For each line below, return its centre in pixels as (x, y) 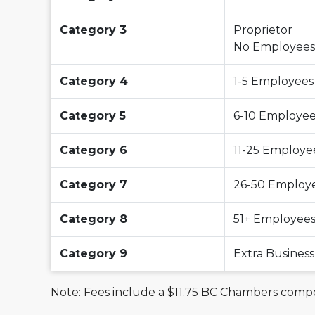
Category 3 (93, 30)
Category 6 (94, 150)
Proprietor (263, 30)
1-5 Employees (274, 81)
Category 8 (94, 219)
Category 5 (93, 116)
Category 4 (94, 81)
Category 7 (94, 185)
